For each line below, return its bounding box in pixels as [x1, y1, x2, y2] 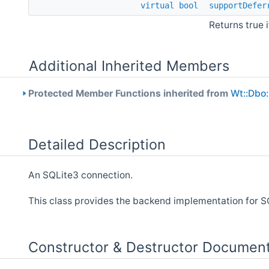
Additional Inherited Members [29, 56, 229, 74]
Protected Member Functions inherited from [26, 87, 231, 99]
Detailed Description [28, 135, 166, 153]
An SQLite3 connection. [28, 169, 133, 181]
